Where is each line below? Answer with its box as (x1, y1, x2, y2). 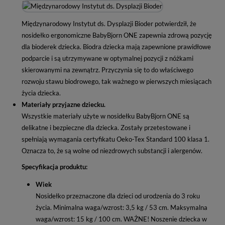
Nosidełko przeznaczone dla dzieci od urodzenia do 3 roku (36, 192, 200, 200)
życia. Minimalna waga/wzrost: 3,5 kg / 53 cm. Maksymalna (36, 203, 207, 212)
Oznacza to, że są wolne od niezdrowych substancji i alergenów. (22, 146, 202, 155)
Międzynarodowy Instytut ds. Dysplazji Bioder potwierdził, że (22, 19, 196, 28)
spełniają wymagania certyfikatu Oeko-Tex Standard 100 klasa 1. (22, 135, 209, 143)
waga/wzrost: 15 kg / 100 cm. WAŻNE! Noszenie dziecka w (36, 215, 207, 223)
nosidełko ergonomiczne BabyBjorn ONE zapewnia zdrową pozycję (22, 31, 212, 39)
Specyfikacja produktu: (22, 162, 87, 171)
